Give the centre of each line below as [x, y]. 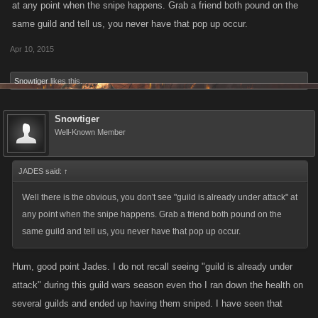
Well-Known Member [90, 132]
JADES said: [41, 171]
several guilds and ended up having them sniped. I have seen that [147, 303]
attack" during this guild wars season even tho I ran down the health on [158, 285]
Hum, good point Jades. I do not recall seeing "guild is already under [152, 267]
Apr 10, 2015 [32, 49]
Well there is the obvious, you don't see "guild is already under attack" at [160, 197]
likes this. [65, 81]
